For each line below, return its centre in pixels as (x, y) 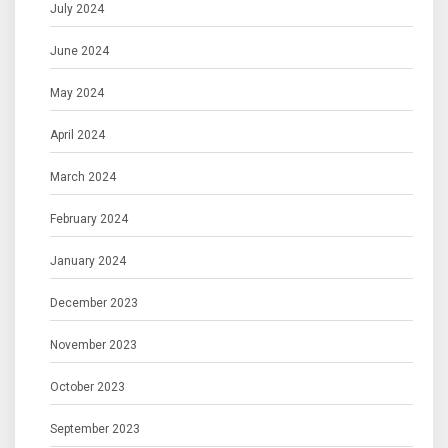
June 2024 (79, 51)
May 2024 (77, 93)
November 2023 (93, 345)
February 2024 (89, 219)
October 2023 (87, 387)
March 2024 (83, 177)
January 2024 (88, 261)
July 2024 (77, 9)
